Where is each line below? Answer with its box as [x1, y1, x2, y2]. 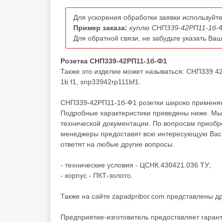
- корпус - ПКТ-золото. [60, 171, 133, 179]
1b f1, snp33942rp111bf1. [60, 78, 141, 86]
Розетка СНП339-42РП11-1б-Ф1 [60, 57, 167, 65]
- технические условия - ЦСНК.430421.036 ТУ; [60, 161, 211, 169]
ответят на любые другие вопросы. [60, 140, 174, 148]
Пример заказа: [73, 24, 127, 32]
